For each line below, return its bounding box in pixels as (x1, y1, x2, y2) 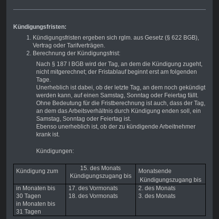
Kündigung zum (16, 168, 58, 175)
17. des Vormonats (68, 185, 118, 192)
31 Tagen (16, 208, 41, 216)
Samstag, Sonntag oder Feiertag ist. (36, 115, 131, 123)
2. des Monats (138, 185, 175, 192)
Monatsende (138, 168, 172, 175)
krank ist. (36, 131, 60, 138)
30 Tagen (16, 193, 41, 200)
